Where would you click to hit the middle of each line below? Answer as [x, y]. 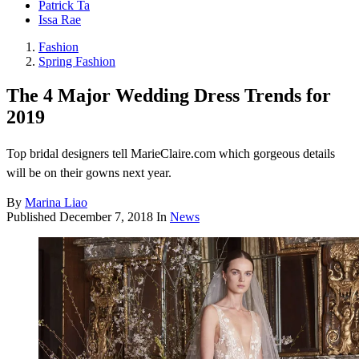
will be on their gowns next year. [89, 173]
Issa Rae [60, 20]
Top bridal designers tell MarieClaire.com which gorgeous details [171, 154]
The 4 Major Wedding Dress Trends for [169, 96]
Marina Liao [56, 203]
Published [33, 217]
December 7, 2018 [106, 217]
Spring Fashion [77, 62]
